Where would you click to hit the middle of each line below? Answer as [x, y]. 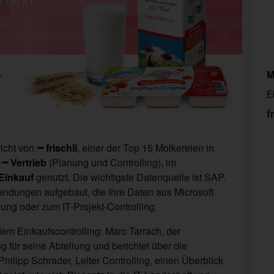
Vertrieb [29, 162]
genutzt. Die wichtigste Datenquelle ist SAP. [129, 177]
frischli [62, 147]
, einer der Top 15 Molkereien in [146, 147]
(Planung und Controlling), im [112, 162]
